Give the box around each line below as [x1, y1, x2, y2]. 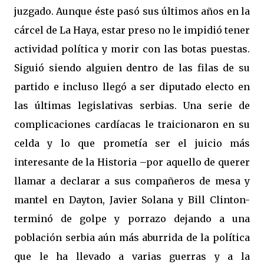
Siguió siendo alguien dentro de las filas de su [14, 62, 250, 74]
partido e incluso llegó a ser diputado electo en [14, 81, 250, 93]
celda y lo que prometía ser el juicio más [14, 137, 250, 149]
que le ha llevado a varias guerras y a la [14, 250, 250, 262]
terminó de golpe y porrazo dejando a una [14, 213, 250, 225]
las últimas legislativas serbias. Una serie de [14, 100, 250, 111]
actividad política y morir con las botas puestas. [14, 43, 250, 55]
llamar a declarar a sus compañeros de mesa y [14, 175, 250, 187]
